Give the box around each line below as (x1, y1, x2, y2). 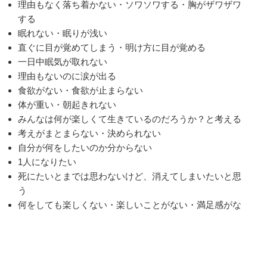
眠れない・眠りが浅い (18, 28, 107, 39)
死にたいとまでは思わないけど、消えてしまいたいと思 (18, 171, 241, 182)
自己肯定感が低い (18, 243, 89, 253)
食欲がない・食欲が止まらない (18, 85, 143, 96)
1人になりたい (18, 157, 76, 167)
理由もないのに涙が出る (18, 71, 116, 82)
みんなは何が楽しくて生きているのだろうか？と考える (18, 114, 241, 125)
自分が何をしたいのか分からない (18, 142, 152, 153)
